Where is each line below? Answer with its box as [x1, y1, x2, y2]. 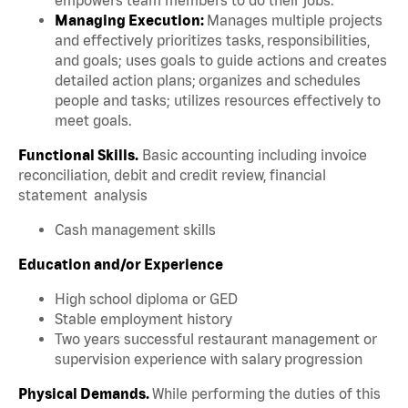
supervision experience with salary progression [55, 350, 368, 367]
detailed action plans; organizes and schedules [55, 71, 361, 88]
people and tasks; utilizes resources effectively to [55, 91, 381, 108]
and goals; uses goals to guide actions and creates [55, 51, 387, 68]
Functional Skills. [18, 146, 142, 163]
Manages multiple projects [207, 11, 382, 28]
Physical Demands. [18, 384, 152, 402]
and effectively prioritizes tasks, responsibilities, [55, 31, 370, 48]
